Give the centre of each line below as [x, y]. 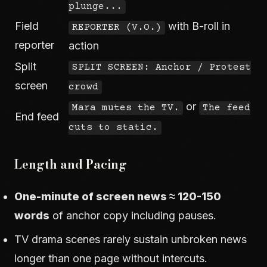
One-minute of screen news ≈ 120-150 [118, 196]
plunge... [95, 7]
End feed [37, 117]
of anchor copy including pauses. [133, 215]
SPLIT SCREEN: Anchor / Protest [162, 68]
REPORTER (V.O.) [117, 28]
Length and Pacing [71, 164]
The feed [226, 108]
